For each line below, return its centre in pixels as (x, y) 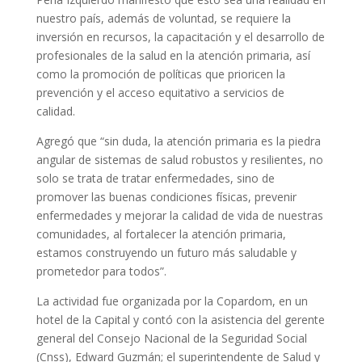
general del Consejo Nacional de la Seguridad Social (171, 339)
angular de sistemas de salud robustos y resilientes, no (179, 160)
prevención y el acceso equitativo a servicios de (160, 93)
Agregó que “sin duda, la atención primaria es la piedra (178, 141)
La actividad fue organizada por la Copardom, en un (172, 301)
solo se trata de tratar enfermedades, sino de (155, 179)
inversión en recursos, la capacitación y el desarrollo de (180, 37)
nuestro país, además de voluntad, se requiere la (163, 19)
